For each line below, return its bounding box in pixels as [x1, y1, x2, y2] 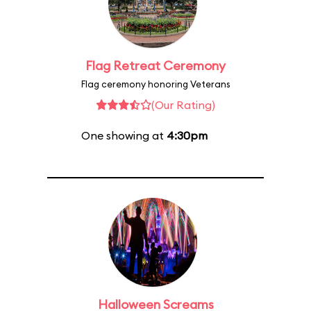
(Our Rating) [151, 98, 215, 112]
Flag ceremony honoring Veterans [81, 78, 230, 90]
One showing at [81, 128, 167, 142]
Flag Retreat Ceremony [85, 58, 226, 74]
